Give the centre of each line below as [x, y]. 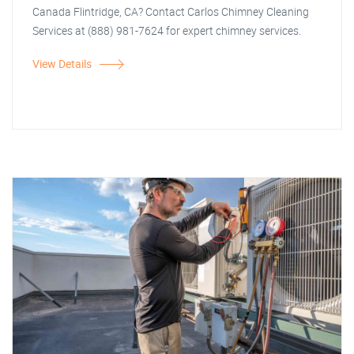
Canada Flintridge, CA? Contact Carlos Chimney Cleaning [171, 11]
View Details [62, 64]
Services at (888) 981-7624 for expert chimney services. [167, 30]
